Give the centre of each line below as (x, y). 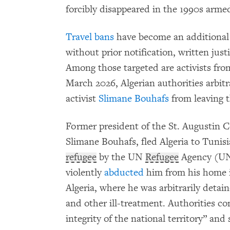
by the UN (121, 157)
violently (85, 173)
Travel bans (90, 37)
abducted (124, 173)
